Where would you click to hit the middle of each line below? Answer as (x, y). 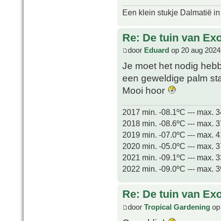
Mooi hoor (145, 91)
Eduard (157, 50)
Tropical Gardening (177, 207)
